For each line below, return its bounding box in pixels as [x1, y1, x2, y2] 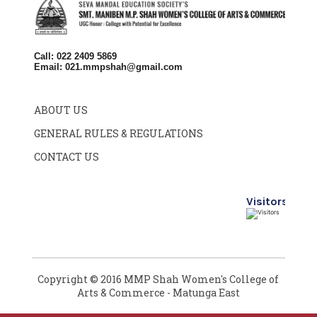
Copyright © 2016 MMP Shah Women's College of [38, 272, 279, 286]
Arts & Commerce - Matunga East [76, 285, 240, 299]
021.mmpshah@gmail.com [65, 61, 183, 72]
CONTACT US [34, 149, 100, 163]
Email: [34, 61, 66, 72]
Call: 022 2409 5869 [34, 50, 117, 62]
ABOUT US [34, 103, 88, 117]
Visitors [246, 195, 288, 209]
